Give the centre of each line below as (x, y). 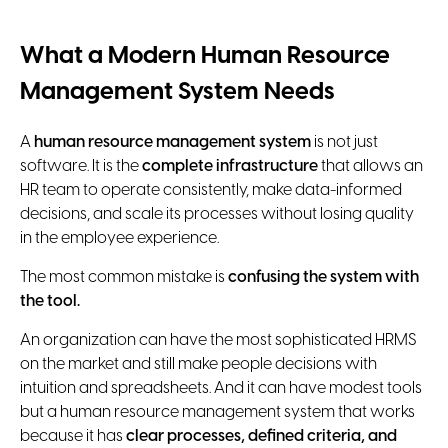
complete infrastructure (230, 166)
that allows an (370, 166)
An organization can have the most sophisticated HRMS (218, 340)
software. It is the (81, 166)
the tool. (50, 301)
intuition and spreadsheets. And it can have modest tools (221, 388)
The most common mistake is (124, 277)
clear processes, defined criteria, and (261, 436)
